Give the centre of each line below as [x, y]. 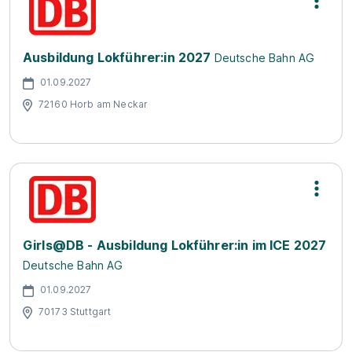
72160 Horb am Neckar [93, 104]
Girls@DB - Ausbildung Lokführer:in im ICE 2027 [175, 245]
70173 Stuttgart [75, 311]
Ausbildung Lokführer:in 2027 [117, 57]
